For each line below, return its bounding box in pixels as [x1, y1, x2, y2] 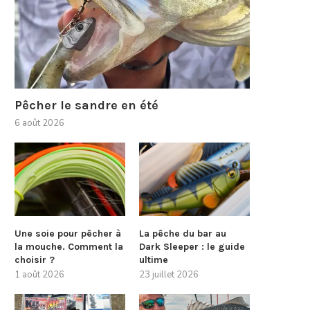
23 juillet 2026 [139, 268, 199, 282]
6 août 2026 [15, 116, 64, 129]
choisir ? [15, 254, 55, 266]
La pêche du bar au [139, 228, 227, 240]
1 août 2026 [15, 268, 64, 282]
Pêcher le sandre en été [15, 97, 158, 113]
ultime [139, 254, 169, 266]
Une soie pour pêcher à [15, 228, 121, 240]
